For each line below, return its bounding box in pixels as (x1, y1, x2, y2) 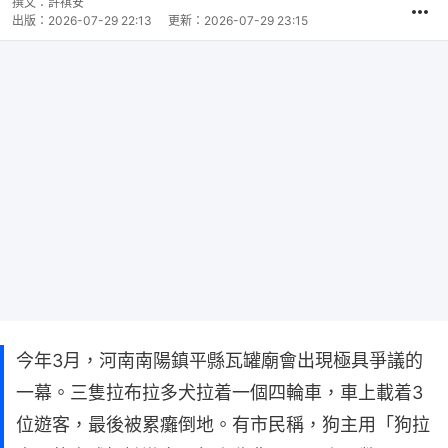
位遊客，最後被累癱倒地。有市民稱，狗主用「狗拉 (16, 413, 430, 435)
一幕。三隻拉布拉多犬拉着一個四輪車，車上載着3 (16, 381, 423, 403)
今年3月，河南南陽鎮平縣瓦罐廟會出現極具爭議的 (16, 349, 423, 371)
